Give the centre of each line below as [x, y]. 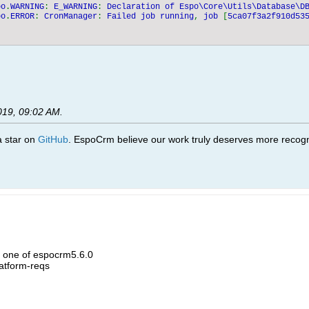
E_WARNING [76, 7]
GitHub [53, 139]
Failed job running [150, 17]
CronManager [71, 17]
